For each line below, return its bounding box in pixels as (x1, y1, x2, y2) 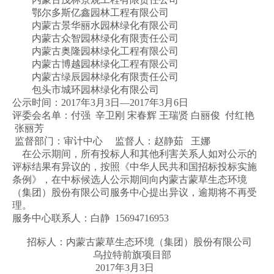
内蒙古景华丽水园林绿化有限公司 (12, 20, 179, 31)
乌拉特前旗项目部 (12, 250, 171, 260)
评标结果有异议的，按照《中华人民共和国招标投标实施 (12, 161, 257, 172)
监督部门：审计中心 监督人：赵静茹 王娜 (12, 136, 210, 146)
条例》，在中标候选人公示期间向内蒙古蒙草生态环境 (12, 174, 247, 185)
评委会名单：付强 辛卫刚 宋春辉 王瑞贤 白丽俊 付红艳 (12, 110, 254, 120)
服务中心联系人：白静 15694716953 (12, 213, 169, 223)
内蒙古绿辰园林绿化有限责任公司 (12, 72, 179, 82)
